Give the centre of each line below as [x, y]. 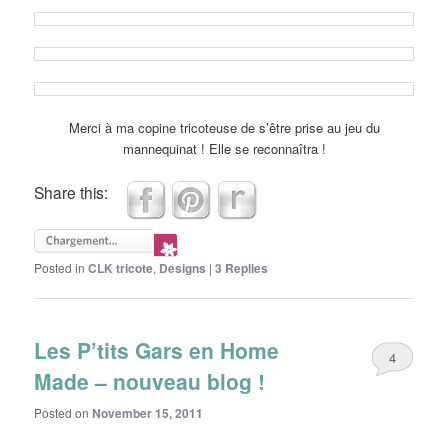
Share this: [71, 192]
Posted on [63, 412]
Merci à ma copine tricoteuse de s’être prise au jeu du [224, 128]
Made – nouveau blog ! [150, 381]
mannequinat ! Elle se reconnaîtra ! [224, 149]
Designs [183, 268]
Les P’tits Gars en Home [157, 350]
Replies [245, 268]
